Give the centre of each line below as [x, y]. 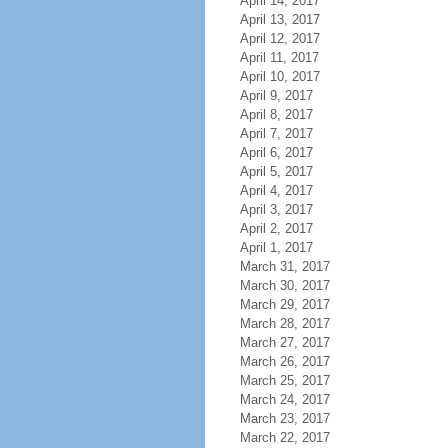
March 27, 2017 [284, 342]
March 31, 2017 [284, 266]
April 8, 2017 [276, 114]
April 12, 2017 [279, 38]
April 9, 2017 [276, 95]
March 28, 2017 [284, 323]
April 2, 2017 [276, 228]
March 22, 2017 [284, 437]
